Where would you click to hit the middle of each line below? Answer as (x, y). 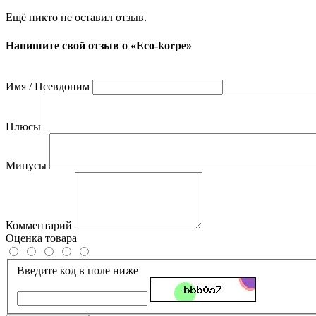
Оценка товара (41, 238)
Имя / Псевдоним (48, 86)
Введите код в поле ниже (78, 270)
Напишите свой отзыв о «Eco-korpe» (99, 45)
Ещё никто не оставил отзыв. (76, 18)
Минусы (26, 165)
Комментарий (39, 225)
